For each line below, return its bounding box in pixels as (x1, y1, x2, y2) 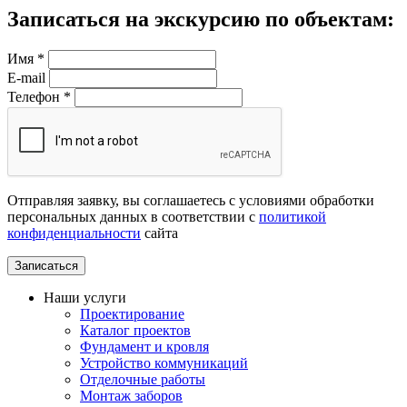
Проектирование (80, 306, 184, 323)
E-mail (7, 70, 45, 86)
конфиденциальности (7, 225, 141, 242)
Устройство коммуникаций (80, 355, 248, 372)
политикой (259, 209, 326, 225)
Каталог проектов (80, 323, 191, 339)
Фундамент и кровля (80, 339, 209, 355)
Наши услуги (44, 290, 126, 306)
